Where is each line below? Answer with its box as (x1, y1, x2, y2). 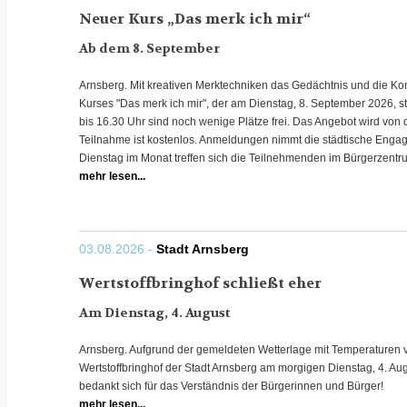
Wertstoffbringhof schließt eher (79, 273, 322, 293)
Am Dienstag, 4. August (79, 303, 230, 321)
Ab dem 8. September (79, 39, 220, 56)
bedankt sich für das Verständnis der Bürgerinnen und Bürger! (79, 379, 383, 392)
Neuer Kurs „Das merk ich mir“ (79, 8, 311, 28)
